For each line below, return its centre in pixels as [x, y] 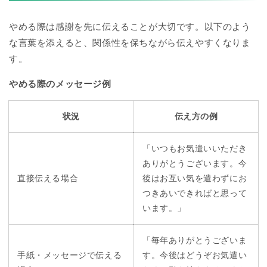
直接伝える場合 [48, 178]
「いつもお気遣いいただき [195, 148]
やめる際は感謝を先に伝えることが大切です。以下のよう [130, 26]
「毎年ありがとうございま [195, 240]
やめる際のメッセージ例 [60, 83]
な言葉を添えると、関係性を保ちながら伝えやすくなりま [130, 42]
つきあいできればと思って [195, 193]
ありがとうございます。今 [195, 163]
